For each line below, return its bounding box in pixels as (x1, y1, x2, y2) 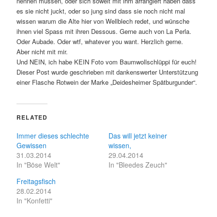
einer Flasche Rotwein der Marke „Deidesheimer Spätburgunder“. (16, 77, 198, 87)
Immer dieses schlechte (16, 130, 90, 140)
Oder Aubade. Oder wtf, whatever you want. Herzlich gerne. (16, 36, 184, 46)
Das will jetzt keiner (108, 130, 167, 140)
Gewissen (16, 140, 47, 150)
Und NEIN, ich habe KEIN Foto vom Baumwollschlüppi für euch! (16, 57, 197, 66)
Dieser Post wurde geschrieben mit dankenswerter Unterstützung (16, 67, 199, 77)
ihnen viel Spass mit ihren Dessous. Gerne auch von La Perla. (16, 26, 192, 36)
